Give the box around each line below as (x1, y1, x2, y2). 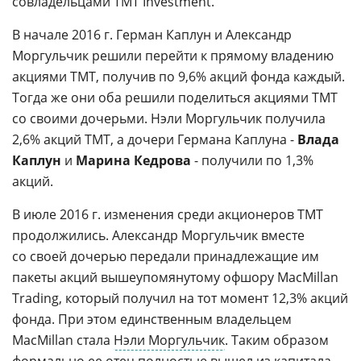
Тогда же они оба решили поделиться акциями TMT (12, 89, 338, 106)
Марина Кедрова (76, 151, 191, 169)
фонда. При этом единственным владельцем (12, 310, 292, 328)
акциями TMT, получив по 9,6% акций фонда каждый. (12, 68, 345, 85)
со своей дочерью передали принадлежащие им (12, 247, 319, 265)
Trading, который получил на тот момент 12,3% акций (12, 289, 348, 307)
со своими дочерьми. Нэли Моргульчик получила (12, 110, 326, 127)
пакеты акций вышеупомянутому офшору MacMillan (12, 268, 338, 286)
